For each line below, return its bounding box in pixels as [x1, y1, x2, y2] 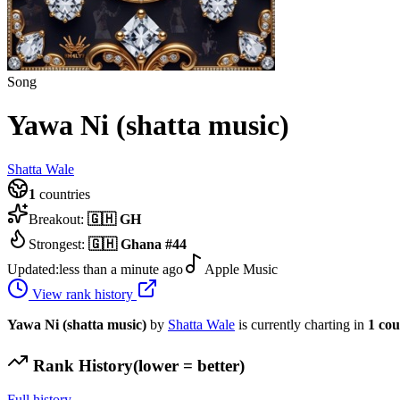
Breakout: [29, 211, 87, 227]
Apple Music [204, 261, 278, 277]
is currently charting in [238, 316, 368, 332]
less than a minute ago [59, 261, 183, 277]
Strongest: [29, 236, 88, 252]
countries [36, 186, 90, 202]
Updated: [7, 261, 59, 277]
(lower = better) [133, 355, 245, 375]
